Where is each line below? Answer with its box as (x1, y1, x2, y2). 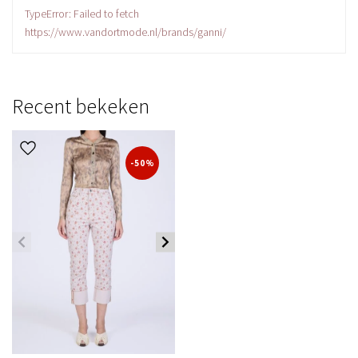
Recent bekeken (12, 92, 149, 119)
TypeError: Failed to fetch (25, 6, 139, 21)
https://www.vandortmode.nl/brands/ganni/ (25, 24, 226, 39)
